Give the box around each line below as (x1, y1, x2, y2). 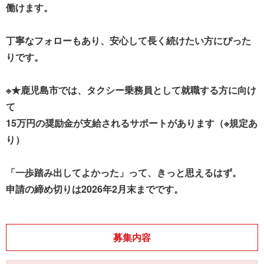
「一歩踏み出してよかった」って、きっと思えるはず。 (6, 165, 242, 179)
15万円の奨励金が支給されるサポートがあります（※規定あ (6, 115, 258, 130)
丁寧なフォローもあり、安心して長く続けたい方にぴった (6, 33, 251, 47)
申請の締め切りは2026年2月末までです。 (6, 181, 183, 196)
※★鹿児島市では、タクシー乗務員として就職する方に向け (6, 82, 256, 97)
